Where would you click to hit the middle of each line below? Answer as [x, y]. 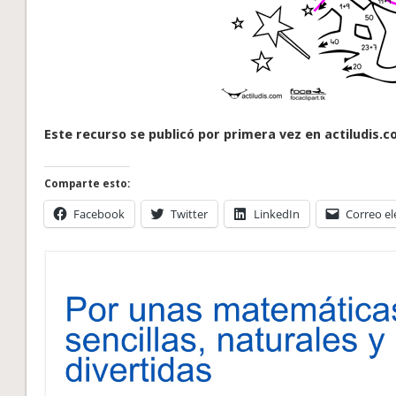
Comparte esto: [88, 183]
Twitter [190, 213]
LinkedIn [277, 213]
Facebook [99, 213]
